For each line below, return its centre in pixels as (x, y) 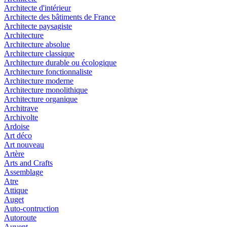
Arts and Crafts (28, 163)
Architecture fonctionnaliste (48, 72)
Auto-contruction (31, 209)
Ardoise (17, 127)
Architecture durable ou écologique (60, 63)
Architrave (21, 108)
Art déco (18, 136)
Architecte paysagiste (38, 26)
